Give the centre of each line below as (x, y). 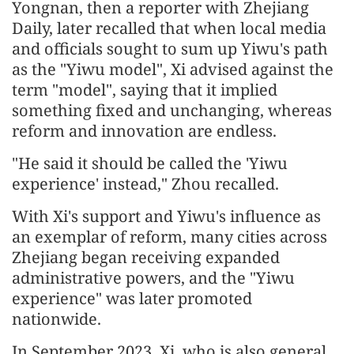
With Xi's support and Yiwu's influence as (166, 216)
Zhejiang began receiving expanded (146, 257)
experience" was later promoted (132, 298)
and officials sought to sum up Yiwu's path (170, 48)
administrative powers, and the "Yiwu (153, 277)
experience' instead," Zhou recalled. (145, 183)
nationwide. (56, 318)
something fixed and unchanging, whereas (172, 110)
